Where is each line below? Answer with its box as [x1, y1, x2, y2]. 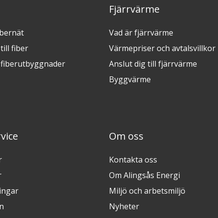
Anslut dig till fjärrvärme [109, 58, 197, 70]
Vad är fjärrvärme [109, 27, 173, 38]
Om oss [109, 129, 144, 143]
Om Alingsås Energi [109, 170, 180, 181]
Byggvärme [109, 74, 151, 85]
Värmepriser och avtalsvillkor [109, 43, 216, 54]
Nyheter [109, 201, 139, 212]
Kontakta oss [109, 154, 157, 165]
